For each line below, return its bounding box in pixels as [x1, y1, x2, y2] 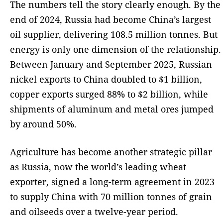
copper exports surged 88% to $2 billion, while [10, 88, 208, 101]
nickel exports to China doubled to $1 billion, [10, 73, 202, 86]
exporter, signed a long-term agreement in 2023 [10, 176, 215, 188]
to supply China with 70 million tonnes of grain [10, 191, 212, 203]
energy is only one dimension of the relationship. [10, 43, 221, 56]
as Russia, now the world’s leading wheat [10, 161, 186, 173]
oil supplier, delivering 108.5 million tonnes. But [10, 28, 218, 41]
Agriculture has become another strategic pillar [10, 146, 212, 158]
